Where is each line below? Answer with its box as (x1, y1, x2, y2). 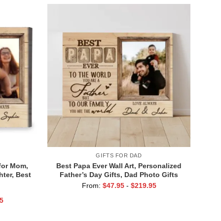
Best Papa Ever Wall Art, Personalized (56, 161, 182, 170)
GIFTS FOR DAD (96, 152, 142, 159)
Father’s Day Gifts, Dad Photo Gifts (60, 170, 178, 179)
